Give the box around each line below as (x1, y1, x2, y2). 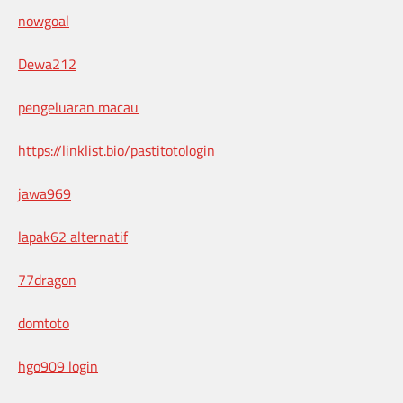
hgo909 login (18, 355, 98, 378)
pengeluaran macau (18, 96, 139, 119)
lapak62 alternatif (18, 226, 128, 248)
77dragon (18, 269, 76, 291)
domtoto (18, 312, 69, 335)
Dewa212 (18, 53, 76, 76)
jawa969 (18, 183, 71, 205)
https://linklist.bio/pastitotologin (18, 139, 215, 162)
